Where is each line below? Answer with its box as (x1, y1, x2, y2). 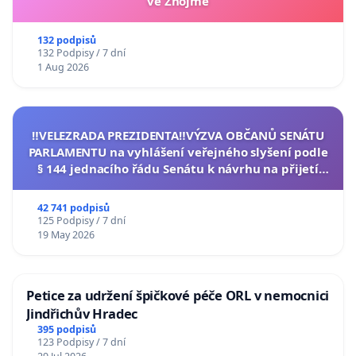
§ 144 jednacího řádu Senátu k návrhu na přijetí (37, 160, 319, 176)
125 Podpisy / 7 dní (37, 213, 126, 227)
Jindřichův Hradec (26, 304, 138, 323)
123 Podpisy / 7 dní (37, 335, 126, 350)
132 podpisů (37, 33, 96, 47)
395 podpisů (37, 323, 96, 337)
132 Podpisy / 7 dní (37, 45, 126, 60)
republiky (149, 193, 207, 210)
